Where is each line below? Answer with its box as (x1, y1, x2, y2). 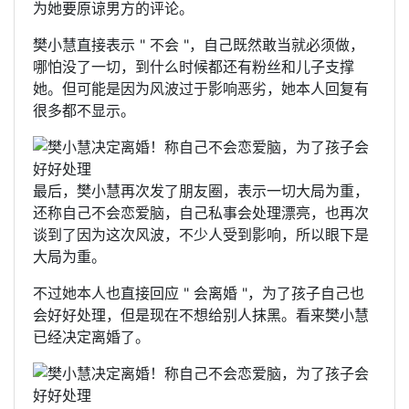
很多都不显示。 (33, 101, 135, 121)
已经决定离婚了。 (33, 328, 150, 347)
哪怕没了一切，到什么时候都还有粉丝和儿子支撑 (33, 58, 354, 77)
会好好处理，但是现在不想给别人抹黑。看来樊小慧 (33, 306, 369, 325)
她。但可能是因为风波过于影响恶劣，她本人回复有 (33, 79, 369, 99)
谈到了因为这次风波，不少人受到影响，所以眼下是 (33, 225, 369, 245)
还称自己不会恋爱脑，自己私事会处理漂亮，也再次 (33, 204, 369, 223)
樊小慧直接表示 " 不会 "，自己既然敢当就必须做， (33, 36, 364, 55)
